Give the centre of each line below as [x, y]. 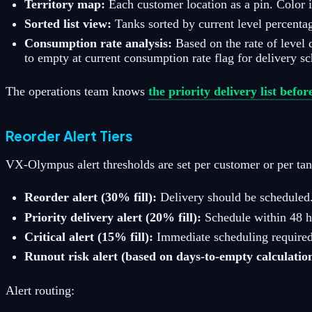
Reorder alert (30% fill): [91, 197]
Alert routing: [40, 290]
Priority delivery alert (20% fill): [113, 217]
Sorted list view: [68, 23]
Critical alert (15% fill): [89, 236]
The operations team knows [77, 92]
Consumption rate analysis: [98, 43]
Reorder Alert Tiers [69, 136]
